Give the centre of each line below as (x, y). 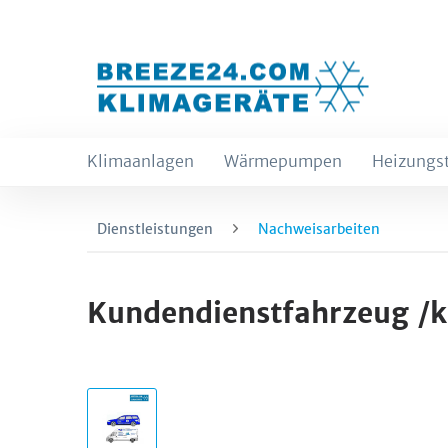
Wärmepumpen (283, 161)
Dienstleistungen (155, 229)
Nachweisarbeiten (319, 229)
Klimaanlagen (140, 161)
